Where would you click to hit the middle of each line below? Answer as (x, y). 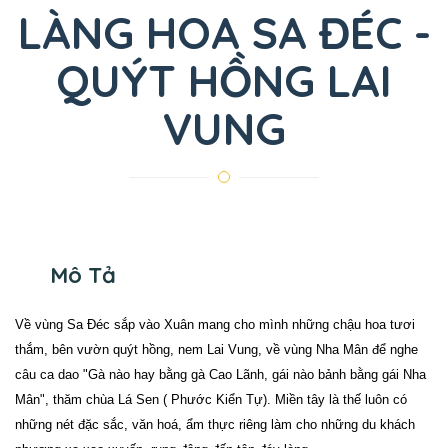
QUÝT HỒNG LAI (224, 80)
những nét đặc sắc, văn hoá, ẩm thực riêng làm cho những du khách (215, 424)
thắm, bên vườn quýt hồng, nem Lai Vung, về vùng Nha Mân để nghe (216, 349)
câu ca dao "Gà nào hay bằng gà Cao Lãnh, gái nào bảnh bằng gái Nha (220, 374)
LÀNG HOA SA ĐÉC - (224, 32)
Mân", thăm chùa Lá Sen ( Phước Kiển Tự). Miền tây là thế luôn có (211, 399)
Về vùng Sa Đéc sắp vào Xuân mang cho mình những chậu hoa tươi (215, 324)
